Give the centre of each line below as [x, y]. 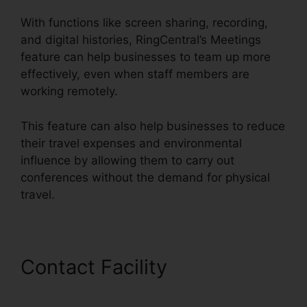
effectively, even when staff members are [135, 74]
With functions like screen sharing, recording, [144, 23]
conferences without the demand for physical [145, 177]
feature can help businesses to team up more [146, 57]
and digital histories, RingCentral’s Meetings [141, 40]
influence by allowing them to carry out [127, 160]
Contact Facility [97, 267]
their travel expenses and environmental [131, 143]
